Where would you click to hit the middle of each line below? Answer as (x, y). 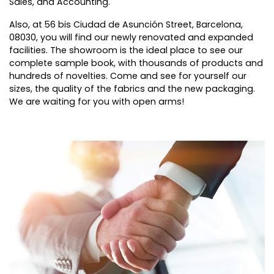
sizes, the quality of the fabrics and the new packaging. (132, 88)
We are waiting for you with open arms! (98, 101)
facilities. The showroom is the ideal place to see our (126, 50)
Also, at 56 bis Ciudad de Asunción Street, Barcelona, (126, 24)
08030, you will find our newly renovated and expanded (131, 37)
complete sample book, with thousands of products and (136, 63)
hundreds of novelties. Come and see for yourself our (128, 76)
